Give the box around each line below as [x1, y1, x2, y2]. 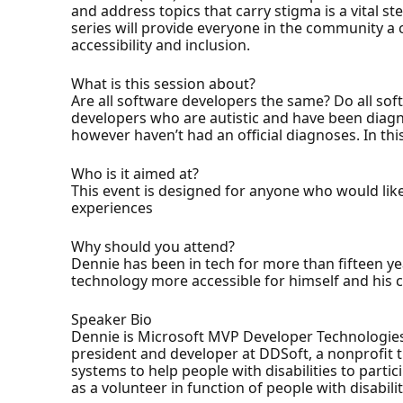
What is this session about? [71, 73, 256, 94]
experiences [71, 197, 154, 218]
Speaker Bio [71, 309, 153, 329]
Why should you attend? [71, 236, 236, 256]
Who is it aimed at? [71, 163, 200, 184]
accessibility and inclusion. [71, 34, 251, 55]
